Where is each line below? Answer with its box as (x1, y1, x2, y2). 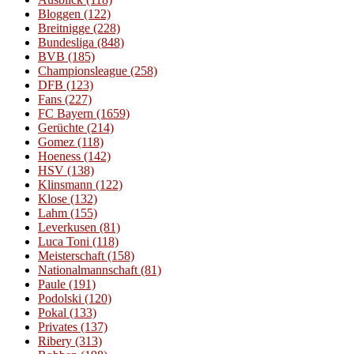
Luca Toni (38, 234, 89, 248)
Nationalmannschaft (38, 262, 137, 277)
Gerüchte (38, 120, 84, 134)
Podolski (38, 291, 81, 305)
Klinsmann (38, 177, 92, 191)
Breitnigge (38, 21, 90, 35)
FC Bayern (38, 106, 93, 120)
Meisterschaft (38, 248, 104, 262)
